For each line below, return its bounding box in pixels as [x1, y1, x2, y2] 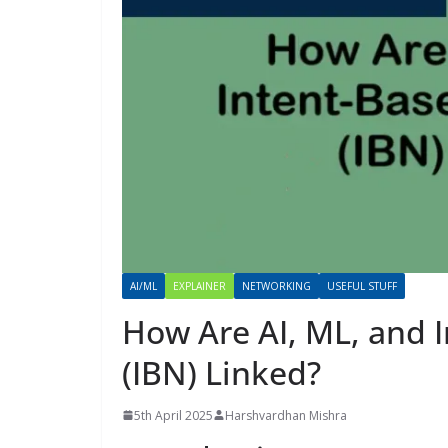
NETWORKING [242, 278, 311, 293]
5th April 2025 [134, 406, 213, 424]
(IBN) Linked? [122, 350, 321, 394]
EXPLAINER [173, 278, 226, 293]
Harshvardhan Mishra [225, 406, 347, 424]
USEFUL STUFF [327, 278, 397, 293]
